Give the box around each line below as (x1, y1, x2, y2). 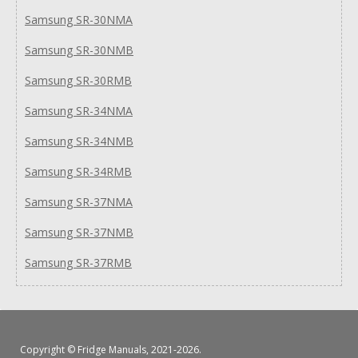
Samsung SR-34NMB (25, 133, 133, 149)
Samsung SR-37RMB (25, 254, 132, 270)
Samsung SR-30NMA (25, 11, 133, 27)
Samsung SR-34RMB (25, 163, 132, 179)
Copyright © (20, 342, 78, 356)
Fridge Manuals (78, 342, 146, 356)
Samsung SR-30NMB (25, 42, 133, 58)
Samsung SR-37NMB (25, 224, 133, 240)
